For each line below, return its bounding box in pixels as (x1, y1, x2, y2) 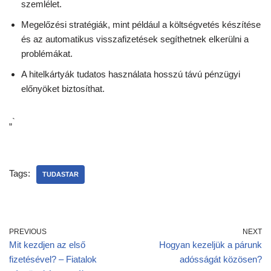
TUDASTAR (42, 171, 79, 178)
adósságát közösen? (180, 254, 262, 265)
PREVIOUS (9, 227, 47, 237)
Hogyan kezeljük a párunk (159, 240, 262, 250)
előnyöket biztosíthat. (21, 83, 105, 94)
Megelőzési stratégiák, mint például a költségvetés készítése (21, 19, 261, 30)
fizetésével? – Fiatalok (9, 254, 97, 265)
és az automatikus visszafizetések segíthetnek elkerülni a (21, 34, 249, 45)
